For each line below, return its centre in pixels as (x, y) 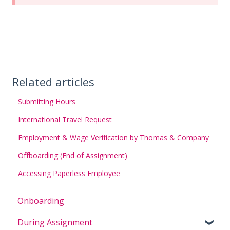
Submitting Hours (47, 102)
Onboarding (41, 200)
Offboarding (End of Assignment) (73, 156)
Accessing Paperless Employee (69, 174)
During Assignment (55, 222)
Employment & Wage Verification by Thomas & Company (114, 138)
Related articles (53, 82)
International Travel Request (65, 120)
